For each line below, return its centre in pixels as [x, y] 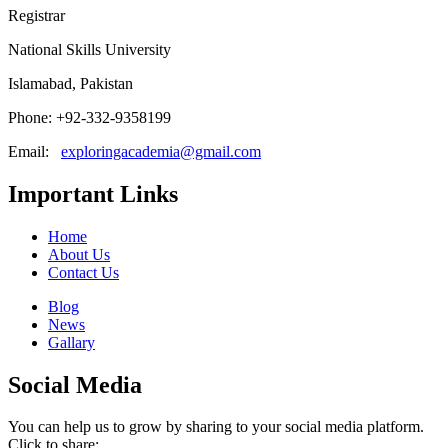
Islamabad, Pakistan [72, 83]
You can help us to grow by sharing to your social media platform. [216, 427]
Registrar [36, 15]
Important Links [93, 193]
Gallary [71, 342]
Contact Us [83, 272]
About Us [79, 254]
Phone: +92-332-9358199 [89, 117]
